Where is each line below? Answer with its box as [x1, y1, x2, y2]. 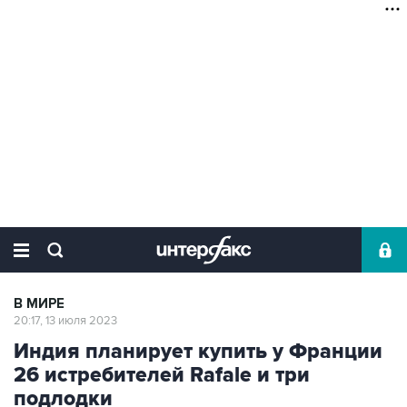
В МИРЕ [14, 295, 65, 313]
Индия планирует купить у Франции [14, 339, 382, 364]
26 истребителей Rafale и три [14, 362, 310, 388]
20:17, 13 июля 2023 [14, 313, 117, 328]
